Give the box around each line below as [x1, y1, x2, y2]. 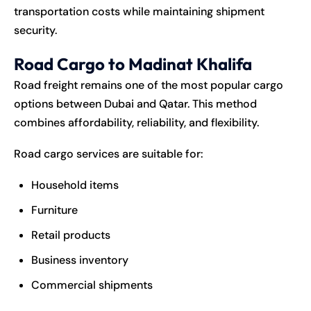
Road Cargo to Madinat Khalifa [14, 53, 252, 74]
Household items [31, 177, 119, 192]
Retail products [31, 227, 110, 242]
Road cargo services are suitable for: [14, 146, 203, 161]
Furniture [31, 202, 78, 217]
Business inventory [31, 252, 128, 267]
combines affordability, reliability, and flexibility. [14, 115, 259, 130]
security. [14, 22, 57, 37]
